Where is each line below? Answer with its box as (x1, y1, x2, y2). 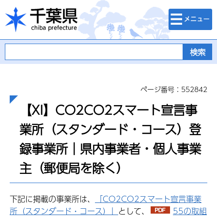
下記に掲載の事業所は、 (10, 193, 95, 205)
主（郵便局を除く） (19, 158, 128, 177)
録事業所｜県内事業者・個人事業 (19, 139, 201, 158)
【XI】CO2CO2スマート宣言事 (19, 100, 197, 119)
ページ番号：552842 (140, 84, 207, 94)
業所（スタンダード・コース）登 (19, 120, 201, 139)
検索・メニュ (169, 8, 209, 18)
